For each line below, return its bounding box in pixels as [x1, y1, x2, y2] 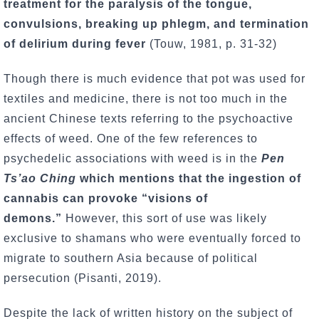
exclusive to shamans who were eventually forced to [4, 232, 301, 245]
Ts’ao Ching [4, 172, 76, 185]
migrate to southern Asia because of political [4, 252, 258, 265]
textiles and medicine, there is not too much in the [4, 93, 288, 105]
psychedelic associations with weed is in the [4, 152, 261, 165]
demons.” [4, 212, 62, 225]
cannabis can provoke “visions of [4, 192, 208, 205]
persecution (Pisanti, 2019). [4, 272, 165, 285]
